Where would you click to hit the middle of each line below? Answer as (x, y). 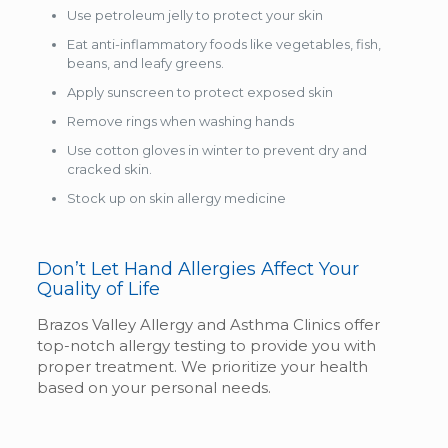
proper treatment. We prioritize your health (202, 366)
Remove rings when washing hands (180, 120)
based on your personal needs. (155, 387)
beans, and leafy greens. (145, 62)
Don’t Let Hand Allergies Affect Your (197, 268)
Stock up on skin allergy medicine (176, 197)
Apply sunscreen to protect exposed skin (199, 91)
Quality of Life (98, 288)
